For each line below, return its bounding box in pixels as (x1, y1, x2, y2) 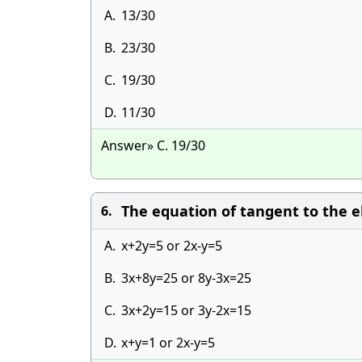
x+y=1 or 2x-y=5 (121, 334, 215, 351)
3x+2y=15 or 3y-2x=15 (121, 301, 251, 319)
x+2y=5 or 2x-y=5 (121, 237, 222, 255)
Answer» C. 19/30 (101, 137, 205, 154)
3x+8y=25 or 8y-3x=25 (121, 269, 251, 287)
